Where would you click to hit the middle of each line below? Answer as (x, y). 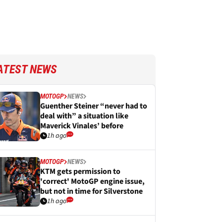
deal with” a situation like (84, 116)
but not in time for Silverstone (91, 191)
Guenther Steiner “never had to (94, 106)
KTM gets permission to (80, 171)
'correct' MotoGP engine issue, (92, 181)
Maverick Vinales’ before (82, 126)
